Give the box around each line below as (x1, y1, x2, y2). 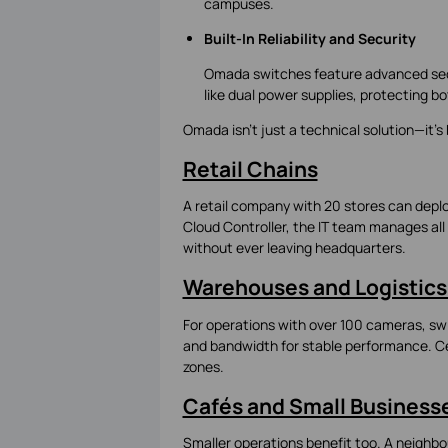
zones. (182, 356, 224, 376)
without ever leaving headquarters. (182, 238, 406, 258)
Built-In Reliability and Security (203, 28, 416, 48)
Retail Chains (182, 154, 318, 183)
